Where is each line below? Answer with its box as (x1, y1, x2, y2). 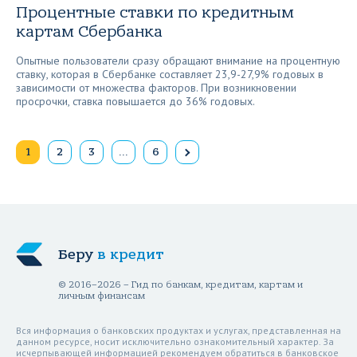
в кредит (97, 246, 164, 263)
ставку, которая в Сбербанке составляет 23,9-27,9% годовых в (16, 67, 324, 81)
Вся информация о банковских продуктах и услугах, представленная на (16, 324, 341, 336)
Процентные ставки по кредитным (16, 3, 294, 22)
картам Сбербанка (16, 22, 163, 41)
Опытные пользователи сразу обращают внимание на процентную (16, 53, 340, 68)
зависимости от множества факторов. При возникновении (16, 80, 296, 95)
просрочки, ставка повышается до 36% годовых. (16, 94, 255, 108)
